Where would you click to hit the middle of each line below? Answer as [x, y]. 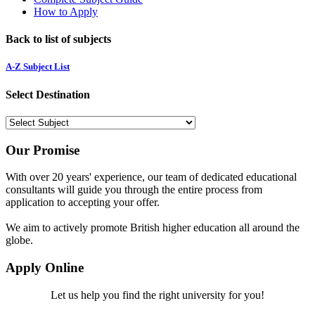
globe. [19, 240]
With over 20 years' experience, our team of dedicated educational [151, 177]
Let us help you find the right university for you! [157, 295]
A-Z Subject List [38, 67]
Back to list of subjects [58, 39]
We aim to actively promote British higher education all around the [153, 228]
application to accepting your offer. [83, 202]
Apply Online [45, 268]
